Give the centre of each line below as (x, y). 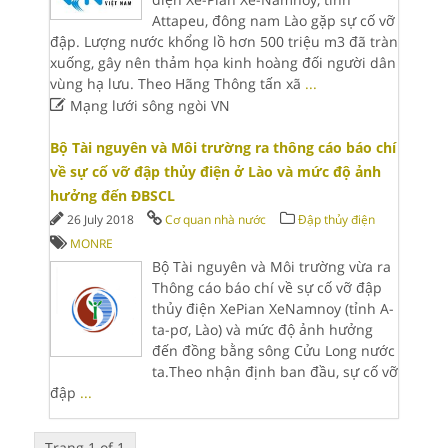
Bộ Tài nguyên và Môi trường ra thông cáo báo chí (222, 147)
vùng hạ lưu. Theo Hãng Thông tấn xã (177, 83)
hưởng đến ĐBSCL (112, 195)
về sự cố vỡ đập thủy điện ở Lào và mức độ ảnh (215, 171)
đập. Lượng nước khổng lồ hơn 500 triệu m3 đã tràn (223, 41)
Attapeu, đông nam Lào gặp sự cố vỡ (273, 20)
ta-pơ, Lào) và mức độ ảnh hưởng (262, 329)
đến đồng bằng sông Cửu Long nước (273, 350)
